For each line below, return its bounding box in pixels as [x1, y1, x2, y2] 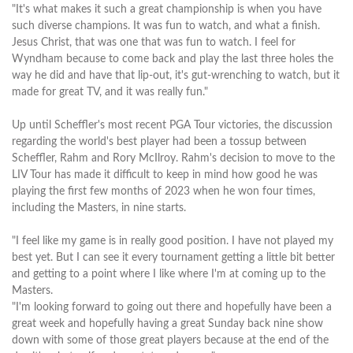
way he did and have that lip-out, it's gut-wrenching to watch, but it [12, 69, 340, 81]
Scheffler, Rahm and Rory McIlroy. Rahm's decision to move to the [12, 152, 335, 164]
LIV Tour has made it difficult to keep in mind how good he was [12, 169, 318, 180]
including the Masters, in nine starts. [12, 202, 186, 214]
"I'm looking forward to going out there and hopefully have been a [12, 301, 332, 313]
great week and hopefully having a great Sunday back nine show [12, 318, 323, 329]
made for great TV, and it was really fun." [12, 86, 208, 98]
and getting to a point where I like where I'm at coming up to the [12, 268, 325, 280]
